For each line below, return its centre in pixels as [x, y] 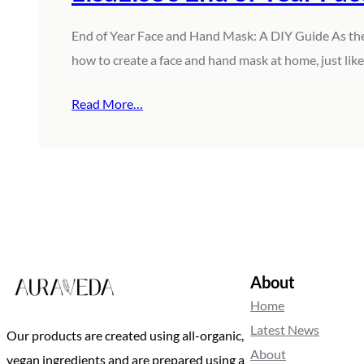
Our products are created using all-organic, [125, 336]
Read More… [107, 104]
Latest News [285, 330]
